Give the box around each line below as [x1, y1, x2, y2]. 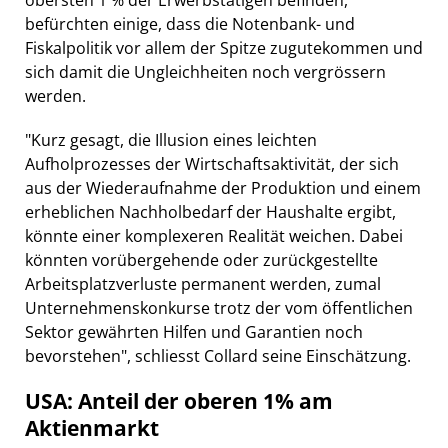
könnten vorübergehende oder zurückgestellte [25, 248, 378, 271]
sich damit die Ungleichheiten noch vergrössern [25, 60, 386, 83]
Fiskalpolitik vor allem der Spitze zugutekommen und [25, 36, 423, 59]
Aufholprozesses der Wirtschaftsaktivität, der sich [25, 152, 399, 175]
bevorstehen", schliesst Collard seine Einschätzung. [25, 344, 411, 367]
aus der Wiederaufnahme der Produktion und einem [25, 176, 421, 199]
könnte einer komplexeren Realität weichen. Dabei [25, 224, 403, 247]
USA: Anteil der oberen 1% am [25, 386, 333, 415]
